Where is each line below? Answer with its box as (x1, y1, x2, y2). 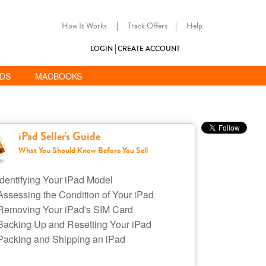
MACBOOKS (34, 70, 82, 83)
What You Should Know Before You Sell (18, 144, 148, 156)
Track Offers (128, 20, 167, 32)
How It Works (62, 20, 107, 32)
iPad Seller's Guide (18, 128, 100, 145)
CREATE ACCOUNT (117, 43, 180, 54)
